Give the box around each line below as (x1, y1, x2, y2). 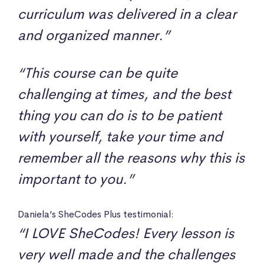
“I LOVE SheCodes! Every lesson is (18, 224, 234, 242)
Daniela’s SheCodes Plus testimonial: (18, 207, 176, 220)
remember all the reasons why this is (18, 148, 245, 167)
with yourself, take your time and (18, 127, 223, 146)
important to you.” (18, 170, 134, 188)
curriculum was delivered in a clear (18, 5, 236, 23)
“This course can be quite (18, 64, 177, 82)
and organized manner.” (18, 26, 170, 44)
